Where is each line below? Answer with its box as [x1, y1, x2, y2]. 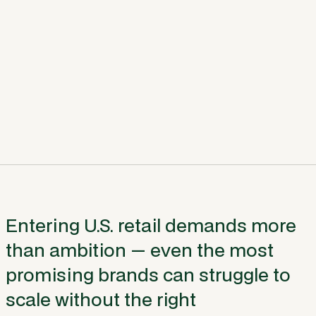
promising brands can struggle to [6, 262, 291, 288]
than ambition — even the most [6, 237, 274, 263]
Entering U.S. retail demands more [6, 212, 296, 238]
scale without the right [6, 286, 196, 312]
